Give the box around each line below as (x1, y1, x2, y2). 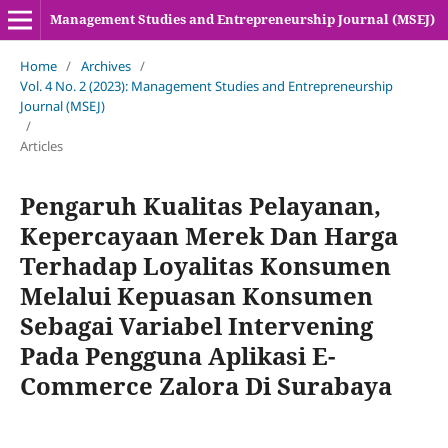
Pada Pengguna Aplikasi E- (19, 338, 335, 372)
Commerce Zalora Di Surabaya (19, 368, 392, 402)
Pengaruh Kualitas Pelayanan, (19, 188, 381, 222)
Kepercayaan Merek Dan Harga (19, 218, 398, 252)
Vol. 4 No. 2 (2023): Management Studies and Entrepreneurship (19, 76, 393, 95)
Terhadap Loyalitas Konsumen (19, 248, 391, 282)
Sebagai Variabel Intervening (19, 308, 373, 342)
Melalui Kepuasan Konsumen (19, 278, 373, 312)
